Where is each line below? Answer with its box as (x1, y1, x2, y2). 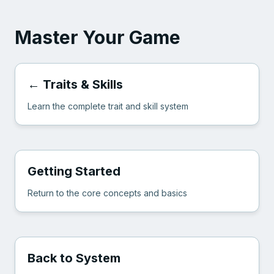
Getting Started (28, 164, 120, 179)
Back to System (28, 251, 120, 265)
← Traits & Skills (28, 77, 123, 92)
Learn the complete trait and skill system (28, 101, 188, 111)
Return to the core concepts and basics (28, 188, 187, 198)
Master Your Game (15, 26, 180, 48)
